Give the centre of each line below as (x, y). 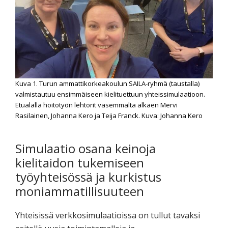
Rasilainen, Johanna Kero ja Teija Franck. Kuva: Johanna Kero (109, 115)
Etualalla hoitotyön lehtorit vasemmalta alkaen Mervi (96, 105)
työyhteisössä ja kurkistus (88, 177)
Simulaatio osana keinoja (85, 148)
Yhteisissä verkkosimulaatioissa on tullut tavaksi (108, 215)
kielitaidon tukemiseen (80, 162)
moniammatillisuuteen (80, 191)
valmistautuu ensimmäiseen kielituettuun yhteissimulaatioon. (110, 94)
